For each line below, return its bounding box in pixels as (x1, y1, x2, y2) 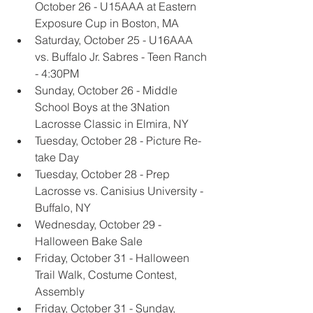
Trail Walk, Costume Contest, (35, 268, 180, 282)
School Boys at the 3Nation (35, 100, 173, 115)
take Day (35, 150, 79, 165)
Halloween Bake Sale (35, 234, 143, 249)
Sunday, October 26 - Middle (35, 83, 180, 98)
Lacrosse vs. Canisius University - (35, 184, 206, 198)
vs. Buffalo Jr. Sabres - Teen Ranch (35, 50, 210, 64)
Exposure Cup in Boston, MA (35, 16, 179, 31)
